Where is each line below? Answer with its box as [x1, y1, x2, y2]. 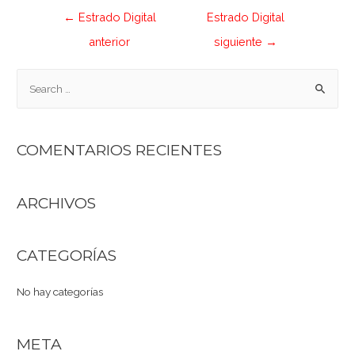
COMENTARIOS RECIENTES [17, 140, 223, 160]
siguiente [213, 35, 265, 49]
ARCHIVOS [17, 193, 97, 212]
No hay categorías [17, 284, 104, 298]
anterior [89, 35, 131, 49]
